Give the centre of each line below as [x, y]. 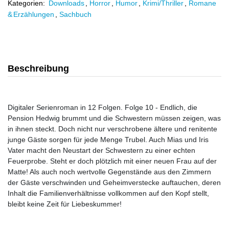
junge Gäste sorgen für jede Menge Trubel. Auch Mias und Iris [108, 140]
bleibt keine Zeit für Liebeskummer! [65, 204]
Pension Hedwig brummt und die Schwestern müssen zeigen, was [114, 118]
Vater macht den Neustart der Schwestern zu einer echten [101, 150]
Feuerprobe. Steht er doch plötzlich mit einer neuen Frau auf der [112, 161]
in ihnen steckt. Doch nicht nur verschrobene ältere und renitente [112, 129]
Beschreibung [38, 68]
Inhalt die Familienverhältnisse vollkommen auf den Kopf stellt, [108, 193]
